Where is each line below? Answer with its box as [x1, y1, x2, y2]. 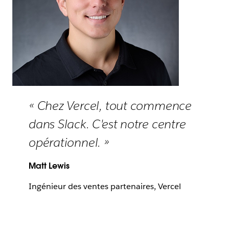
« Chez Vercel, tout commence [29, 98, 192, 114]
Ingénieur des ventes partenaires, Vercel [29, 181, 181, 192]
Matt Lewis [29, 161, 70, 172]
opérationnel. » [29, 134, 109, 151]
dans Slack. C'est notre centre [29, 116, 186, 132]
